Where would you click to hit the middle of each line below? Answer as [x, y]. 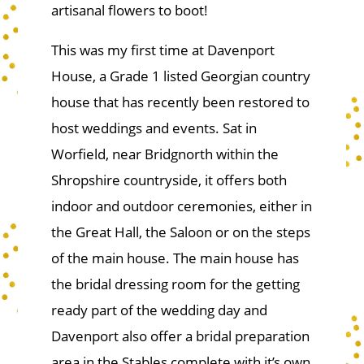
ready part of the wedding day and [159, 310]
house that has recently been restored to [180, 102]
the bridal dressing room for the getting [175, 284]
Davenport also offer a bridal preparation [180, 336]
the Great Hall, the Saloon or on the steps [180, 232]
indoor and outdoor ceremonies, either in [181, 206]
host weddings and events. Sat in [154, 128]
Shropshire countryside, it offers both [169, 180]
